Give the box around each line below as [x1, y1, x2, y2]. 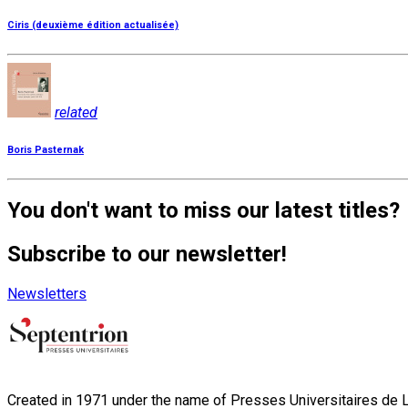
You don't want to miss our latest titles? [7, 198, 400, 224]
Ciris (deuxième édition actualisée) [7, 18, 178, 31]
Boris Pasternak [7, 143, 84, 156]
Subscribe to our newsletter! [7, 241, 287, 268]
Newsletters [7, 285, 87, 303]
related [55, 103, 97, 121]
